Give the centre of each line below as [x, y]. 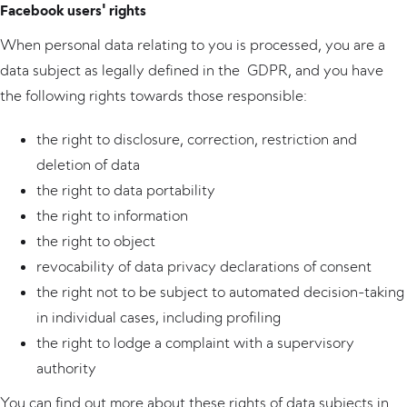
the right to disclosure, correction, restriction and [197, 139]
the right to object [96, 241]
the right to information [112, 215]
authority [66, 368]
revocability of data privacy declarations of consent [204, 266]
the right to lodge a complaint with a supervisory [195, 342]
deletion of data [88, 164]
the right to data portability [126, 190]
